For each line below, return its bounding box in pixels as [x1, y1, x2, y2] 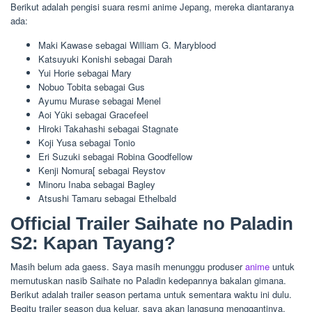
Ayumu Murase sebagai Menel [38, 94, 161, 108]
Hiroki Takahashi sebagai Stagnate [38, 122, 178, 136]
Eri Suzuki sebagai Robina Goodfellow [38, 150, 192, 164]
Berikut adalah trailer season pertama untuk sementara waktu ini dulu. [10, 287, 292, 301]
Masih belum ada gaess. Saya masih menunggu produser [10, 259, 245, 273]
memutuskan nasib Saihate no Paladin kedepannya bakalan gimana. [10, 273, 286, 287]
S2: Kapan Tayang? [10, 232, 175, 253]
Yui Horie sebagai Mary [38, 66, 132, 80]
